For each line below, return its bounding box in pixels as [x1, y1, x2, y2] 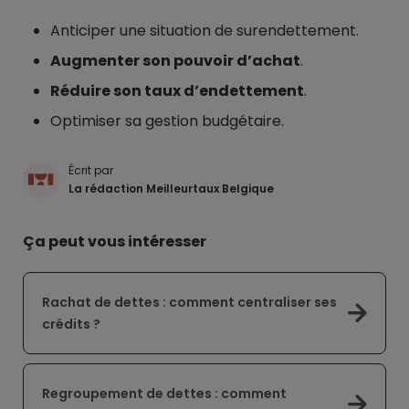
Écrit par [68, 163, 113, 178]
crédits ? [42, 315, 100, 333]
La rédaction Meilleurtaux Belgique [68, 181, 274, 196]
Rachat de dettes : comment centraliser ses [42, 293, 337, 311]
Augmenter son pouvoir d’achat [50, 50, 300, 71]
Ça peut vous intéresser [23, 231, 206, 252]
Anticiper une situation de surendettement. [50, 20, 359, 41]
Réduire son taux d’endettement [50, 80, 304, 101]
